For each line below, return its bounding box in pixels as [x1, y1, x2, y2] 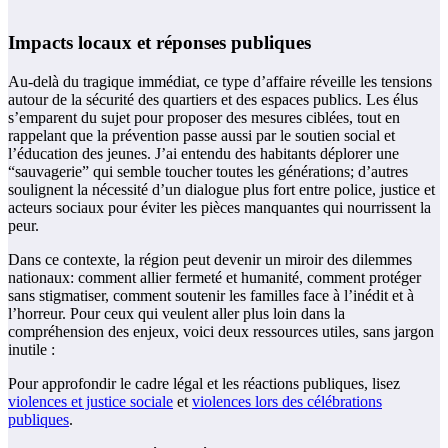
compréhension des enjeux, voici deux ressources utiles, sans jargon [8, 322, 434, 340]
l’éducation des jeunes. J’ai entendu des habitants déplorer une [8, 144, 399, 162]
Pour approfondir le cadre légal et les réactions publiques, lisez [8, 374, 400, 392]
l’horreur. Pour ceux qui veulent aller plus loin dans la [8, 304, 345, 322]
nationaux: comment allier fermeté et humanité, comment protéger [8, 268, 421, 286]
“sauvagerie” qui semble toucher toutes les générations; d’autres [8, 162, 408, 180]
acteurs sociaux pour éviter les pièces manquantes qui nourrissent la [8, 198, 431, 216]
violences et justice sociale [8, 392, 173, 410]
